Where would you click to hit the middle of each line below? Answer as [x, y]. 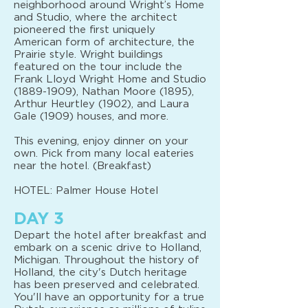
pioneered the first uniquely [85, 30]
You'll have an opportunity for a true [109, 297]
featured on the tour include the [98, 67]
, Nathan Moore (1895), [135, 92]
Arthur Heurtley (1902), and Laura [101, 104]
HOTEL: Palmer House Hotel [86, 191]
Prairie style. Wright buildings [88, 55]
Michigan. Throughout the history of [107, 260]
